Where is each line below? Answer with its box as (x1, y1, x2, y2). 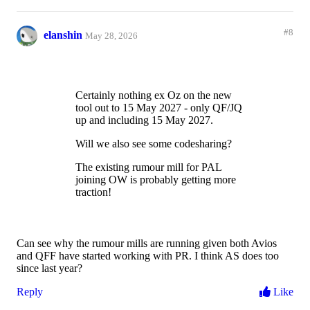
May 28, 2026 (85, 31, 138, 42)
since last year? (17, 262, 82, 275)
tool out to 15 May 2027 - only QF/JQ (75, 102, 242, 114)
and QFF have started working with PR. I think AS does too (17, 250, 279, 262)
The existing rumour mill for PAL (75, 161, 221, 174)
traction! (75, 186, 111, 199)
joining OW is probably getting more (75, 174, 236, 186)
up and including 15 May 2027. (75, 114, 213, 127)
